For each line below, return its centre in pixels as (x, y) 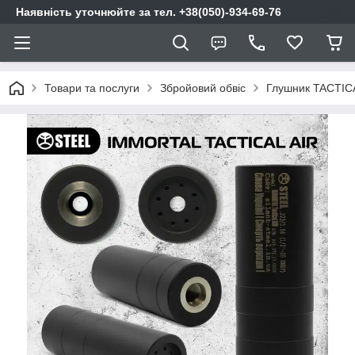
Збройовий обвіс (203, 88)
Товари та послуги (92, 88)
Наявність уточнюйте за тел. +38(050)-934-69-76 (149, 12)
